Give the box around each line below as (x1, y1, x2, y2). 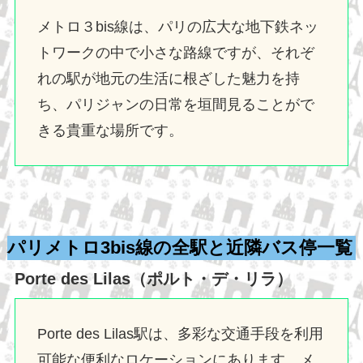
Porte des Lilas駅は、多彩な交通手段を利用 (36, 326, 323, 343)
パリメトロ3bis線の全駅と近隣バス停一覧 (6, 237, 352, 258)
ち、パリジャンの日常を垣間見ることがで (36, 96, 314, 113)
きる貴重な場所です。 (36, 122, 183, 139)
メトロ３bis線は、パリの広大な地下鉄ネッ (36, 18, 318, 35)
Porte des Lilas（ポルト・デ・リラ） (14, 270, 293, 288)
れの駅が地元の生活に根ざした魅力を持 (36, 70, 300, 87)
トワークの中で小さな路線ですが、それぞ (36, 44, 314, 61)
